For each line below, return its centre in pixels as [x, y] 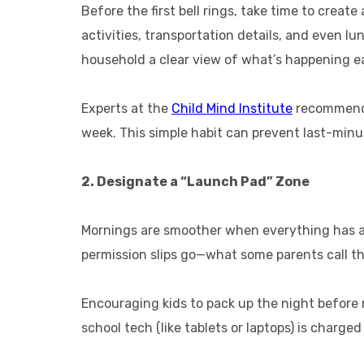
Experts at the [126, 108]
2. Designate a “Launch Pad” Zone [195, 182]
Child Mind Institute [232, 108]
